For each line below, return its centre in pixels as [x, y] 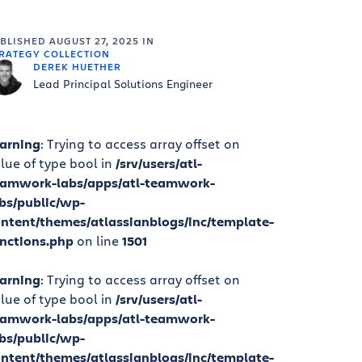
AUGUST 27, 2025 [94, 41]
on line [97, 241]
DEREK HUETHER [77, 67]
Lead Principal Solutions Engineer [122, 84]
